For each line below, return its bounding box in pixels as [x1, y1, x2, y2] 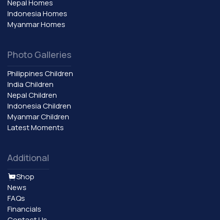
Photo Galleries [7, 48, 71, 60]
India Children [7, 79, 54, 89]
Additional [7, 151, 49, 164]
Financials [7, 203, 41, 214]
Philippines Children [7, 68, 73, 79]
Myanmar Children [7, 111, 69, 122]
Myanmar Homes [7, 19, 65, 29]
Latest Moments [7, 122, 64, 133]
